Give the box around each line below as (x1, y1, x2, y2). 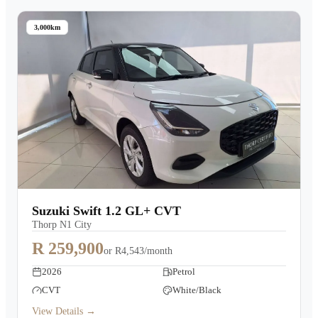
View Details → (32, 306, 96, 317)
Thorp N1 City (32, 219, 92, 230)
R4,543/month (115, 246, 172, 256)
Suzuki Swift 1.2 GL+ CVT (32, 204, 181, 218)
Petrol (172, 266, 195, 277)
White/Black (172, 285, 221, 295)
